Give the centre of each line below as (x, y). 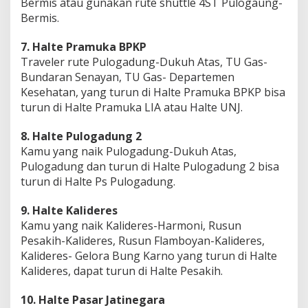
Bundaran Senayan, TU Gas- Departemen (128, 77)
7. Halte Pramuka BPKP (84, 46)
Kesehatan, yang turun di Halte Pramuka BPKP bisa (153, 92)
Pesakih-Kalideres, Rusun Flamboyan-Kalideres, (143, 240)
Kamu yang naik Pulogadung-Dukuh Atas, (129, 151)
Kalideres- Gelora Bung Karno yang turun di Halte (149, 255)
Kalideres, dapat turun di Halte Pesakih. (122, 271)
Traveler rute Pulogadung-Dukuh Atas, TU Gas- (144, 62)
